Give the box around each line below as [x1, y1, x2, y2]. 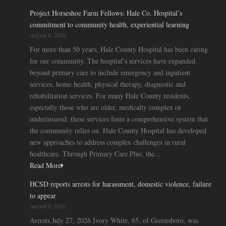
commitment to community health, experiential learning [30, 19, 189, 29]
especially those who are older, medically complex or [30, 102, 181, 112]
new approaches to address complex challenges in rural [30, 137, 186, 147]
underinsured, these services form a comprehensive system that [30, 114, 208, 124]
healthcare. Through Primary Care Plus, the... [30, 148, 160, 158]
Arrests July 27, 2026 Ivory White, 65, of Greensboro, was [30, 215, 198, 225]
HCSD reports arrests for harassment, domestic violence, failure [30, 179, 211, 189]
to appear [30, 190, 56, 200]
